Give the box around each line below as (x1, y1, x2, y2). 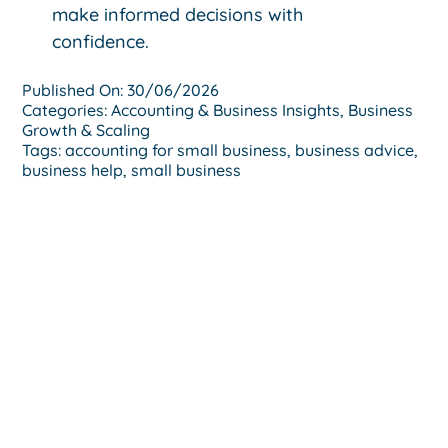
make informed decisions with (52, 2, 304, 26)
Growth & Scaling (22, 119, 151, 140)
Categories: (22, 99, 112, 120)
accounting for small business (65, 139, 288, 160)
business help (22, 159, 124, 180)
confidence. (52, 29, 150, 53)
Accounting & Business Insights (111, 99, 341, 120)
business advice (295, 139, 415, 160)
